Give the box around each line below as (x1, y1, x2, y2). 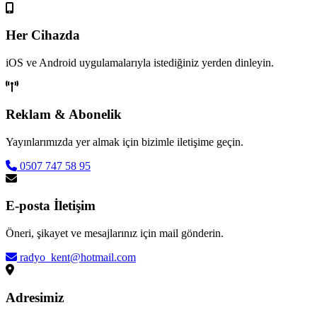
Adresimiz (6, 289, 64, 305)
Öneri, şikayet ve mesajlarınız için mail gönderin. (6, 227, 224, 240)
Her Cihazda (6, 28, 80, 43)
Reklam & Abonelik (6, 106, 122, 122)
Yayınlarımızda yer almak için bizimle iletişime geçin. (6, 135, 243, 148)
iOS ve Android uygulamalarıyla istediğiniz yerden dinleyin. (6, 57, 274, 69)
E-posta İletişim (6, 198, 96, 214)
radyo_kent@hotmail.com (17, 251, 136, 264)
